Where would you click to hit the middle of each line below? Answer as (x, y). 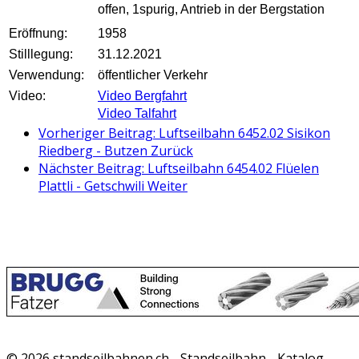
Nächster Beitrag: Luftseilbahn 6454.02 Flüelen (179, 169)
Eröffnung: (38, 34)
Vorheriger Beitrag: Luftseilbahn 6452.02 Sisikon (184, 133)
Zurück (172, 151)
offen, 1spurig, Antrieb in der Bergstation (211, 10)
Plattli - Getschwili (93, 186)
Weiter (167, 186)
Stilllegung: (41, 54)
